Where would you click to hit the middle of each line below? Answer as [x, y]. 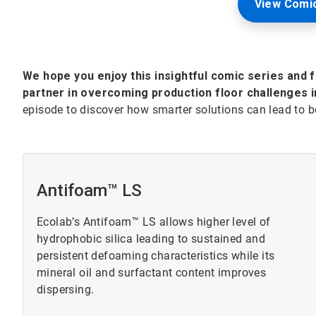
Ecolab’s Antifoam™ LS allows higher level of [154, 222]
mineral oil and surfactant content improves [152, 273]
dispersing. [66, 290]
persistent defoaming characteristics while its [156, 256]
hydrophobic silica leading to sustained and [151, 239]
